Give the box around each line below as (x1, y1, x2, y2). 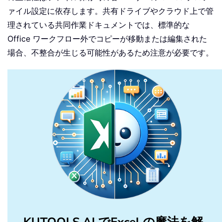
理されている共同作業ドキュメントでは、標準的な (7, 20, 190, 30)
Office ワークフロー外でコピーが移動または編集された (7, 34, 207, 44)
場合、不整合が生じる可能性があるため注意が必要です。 (7, 48, 214, 58)
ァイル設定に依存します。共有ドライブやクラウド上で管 (7, 6, 214, 16)
